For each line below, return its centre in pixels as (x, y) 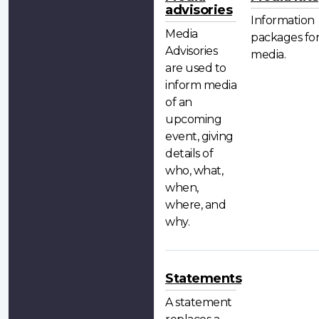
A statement (199, 303)
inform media (201, 85)
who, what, (194, 170)
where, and (195, 204)
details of (189, 153)
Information (283, 20)
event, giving (199, 136)
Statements (203, 279)
